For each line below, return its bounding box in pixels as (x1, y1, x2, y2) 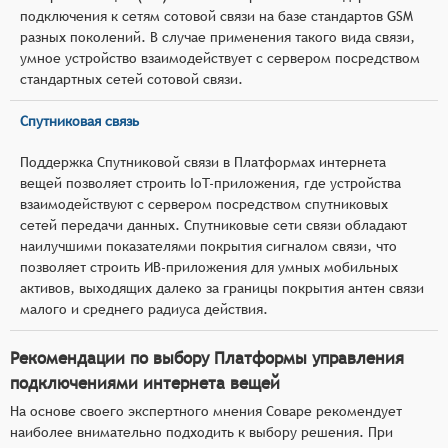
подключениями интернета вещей (10, 372, 280, 393)
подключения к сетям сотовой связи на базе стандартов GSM (20, 7, 413, 24)
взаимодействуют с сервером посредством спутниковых (20, 195, 388, 212)
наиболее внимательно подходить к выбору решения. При (10, 423, 393, 440)
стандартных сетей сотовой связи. (20, 70, 243, 87)
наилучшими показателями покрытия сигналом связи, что (20, 237, 397, 254)
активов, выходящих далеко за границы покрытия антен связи (20, 279, 424, 296)
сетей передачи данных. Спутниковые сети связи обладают (20, 216, 407, 233)
